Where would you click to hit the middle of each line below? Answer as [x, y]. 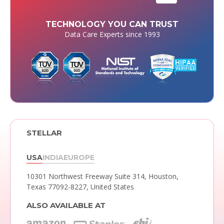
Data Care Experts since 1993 [112, 34]
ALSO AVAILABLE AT [66, 205]
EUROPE [79, 157]
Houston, [163, 176]
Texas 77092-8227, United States [80, 186]
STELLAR [44, 133]
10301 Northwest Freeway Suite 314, [87, 176]
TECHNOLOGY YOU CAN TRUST [112, 24]
